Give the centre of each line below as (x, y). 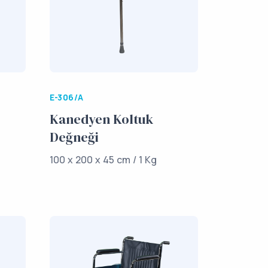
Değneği (74, 137)
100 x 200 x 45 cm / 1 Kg (103, 160)
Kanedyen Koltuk (101, 119)
